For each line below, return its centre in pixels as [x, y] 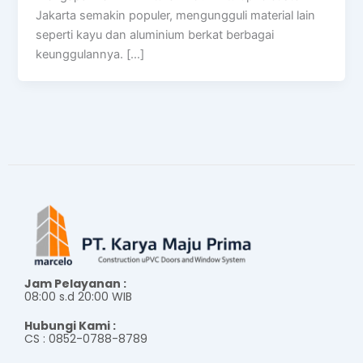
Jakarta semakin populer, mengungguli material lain [176, 15]
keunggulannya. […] [90, 54]
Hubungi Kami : [70, 325]
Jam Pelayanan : [75, 283]
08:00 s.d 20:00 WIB [78, 296]
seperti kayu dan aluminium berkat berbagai [155, 34]
